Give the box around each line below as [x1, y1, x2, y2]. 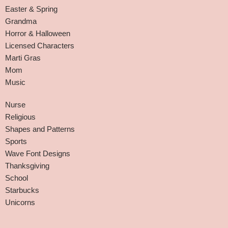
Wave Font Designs [5, 149, 70, 158]
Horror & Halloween [5, 29, 70, 38]
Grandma [5, 17, 37, 25]
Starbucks [5, 186, 39, 194]
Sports [5, 137, 27, 146]
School [5, 174, 28, 182]
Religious [5, 112, 36, 121]
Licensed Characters [5, 41, 74, 50]
